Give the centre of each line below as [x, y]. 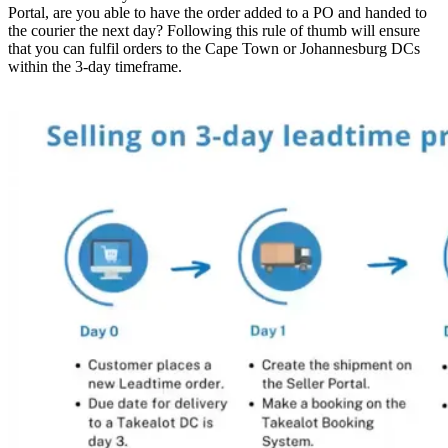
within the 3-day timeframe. [95, 66]
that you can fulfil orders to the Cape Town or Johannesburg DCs [214, 48]
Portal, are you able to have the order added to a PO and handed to [217, 12]
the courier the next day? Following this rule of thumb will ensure [214, 30]
